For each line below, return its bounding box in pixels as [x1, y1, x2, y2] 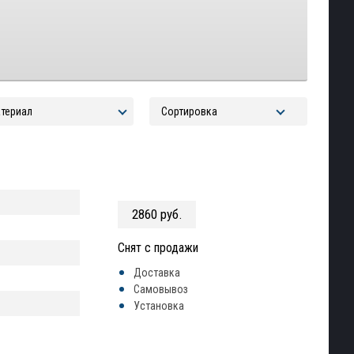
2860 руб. [131, 206, 183, 222]
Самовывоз [134, 283, 188, 296]
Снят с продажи [118, 240, 198, 255]
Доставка [134, 266, 180, 279]
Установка [134, 299, 184, 312]
